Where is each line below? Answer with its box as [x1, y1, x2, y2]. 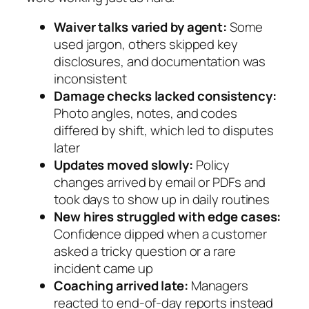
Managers [188, 277, 248, 295]
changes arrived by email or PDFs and [54, 173, 266, 192]
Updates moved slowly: [54, 156, 193, 175]
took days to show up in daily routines [54, 190, 270, 209]
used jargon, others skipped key [54, 35, 238, 54]
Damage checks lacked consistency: [54, 87, 277, 106]
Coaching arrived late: [54, 277, 188, 295]
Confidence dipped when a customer [54, 225, 267, 243]
